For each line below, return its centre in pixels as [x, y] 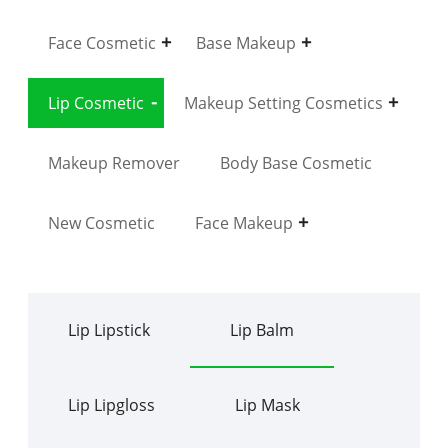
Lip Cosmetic [95, 102]
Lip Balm [261, 329]
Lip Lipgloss [111, 404]
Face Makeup [243, 222]
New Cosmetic [101, 222]
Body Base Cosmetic [295, 162]
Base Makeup [245, 42]
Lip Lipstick [108, 329]
